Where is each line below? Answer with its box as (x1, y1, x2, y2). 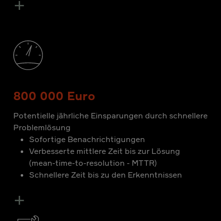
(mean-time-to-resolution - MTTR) (29, 158, 157, 168)
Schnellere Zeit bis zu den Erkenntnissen (29, 170, 182, 180)
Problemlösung (13, 122, 71, 132)
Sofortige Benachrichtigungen (29, 134, 145, 144)
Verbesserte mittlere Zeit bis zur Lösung (29, 146, 180, 156)
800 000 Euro (13, 88, 95, 103)
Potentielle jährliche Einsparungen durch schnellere (13, 110, 208, 120)
